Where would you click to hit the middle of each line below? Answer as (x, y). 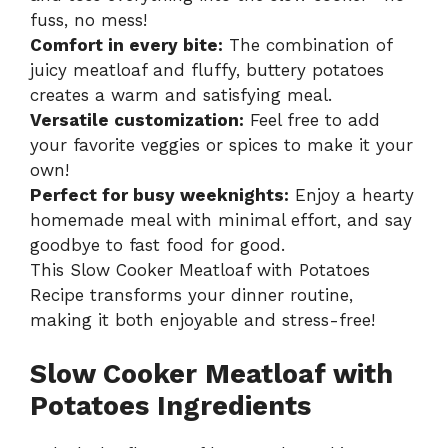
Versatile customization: (137, 119)
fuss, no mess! (88, 19)
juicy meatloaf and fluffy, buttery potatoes (207, 69)
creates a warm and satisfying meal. (181, 94)
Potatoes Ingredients (170, 406)
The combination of (307, 44)
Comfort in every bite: (126, 44)
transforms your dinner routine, (218, 294)
